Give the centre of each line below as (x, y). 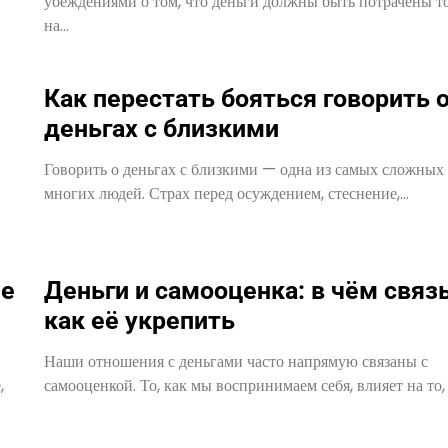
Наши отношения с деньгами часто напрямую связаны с (235, 361)
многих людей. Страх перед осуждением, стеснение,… (226, 193)
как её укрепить (139, 320)
